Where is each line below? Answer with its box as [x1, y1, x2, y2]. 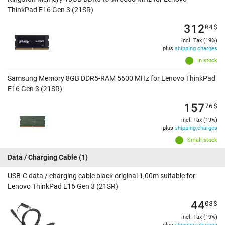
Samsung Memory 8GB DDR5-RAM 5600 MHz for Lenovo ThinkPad [8, 74, 215, 83]
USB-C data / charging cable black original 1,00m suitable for [8, 172, 195, 180]
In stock [197, 57, 217, 64]
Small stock [187, 137, 217, 144]
